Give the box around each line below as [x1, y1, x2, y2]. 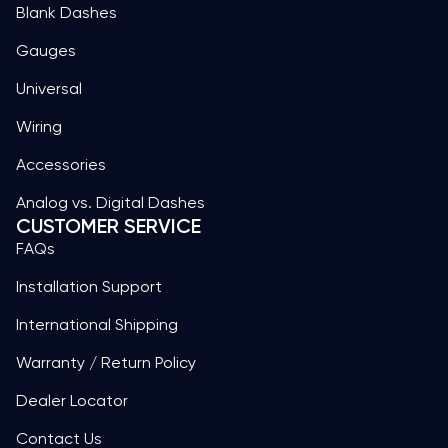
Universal [16, 78, 82, 98]
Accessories [16, 154, 106, 174]
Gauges [16, 40, 76, 60]
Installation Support [16, 276, 162, 296]
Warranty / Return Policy [16, 352, 196, 372]
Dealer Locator [16, 390, 128, 410]
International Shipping [16, 314, 178, 334]
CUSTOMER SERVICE [16, 213, 201, 238]
